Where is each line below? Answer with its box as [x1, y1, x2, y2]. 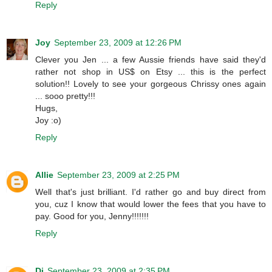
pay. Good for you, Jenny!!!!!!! [35, 211, 149, 222]
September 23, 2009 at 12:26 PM [54, 38, 182, 48]
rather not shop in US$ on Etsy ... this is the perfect [35, 67, 266, 77]
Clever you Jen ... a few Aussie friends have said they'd [35, 55, 266, 65]
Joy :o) [35, 115, 61, 126]
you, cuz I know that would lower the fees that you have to [35, 199, 266, 209]
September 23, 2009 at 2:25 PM [57, 170, 180, 180]
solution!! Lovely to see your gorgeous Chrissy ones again [35, 79, 266, 89]
